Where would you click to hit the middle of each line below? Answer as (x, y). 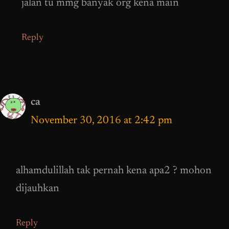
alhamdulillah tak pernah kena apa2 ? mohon (114, 171)
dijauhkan (38, 189)
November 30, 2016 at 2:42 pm (101, 121)
